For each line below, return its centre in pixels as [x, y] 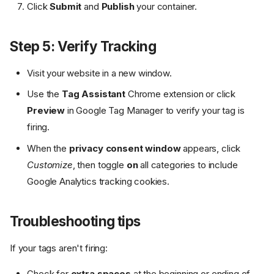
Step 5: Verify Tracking [83, 46]
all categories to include [188, 165]
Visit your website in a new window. [99, 73]
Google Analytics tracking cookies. [98, 181]
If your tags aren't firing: [59, 248]
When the [48, 148]
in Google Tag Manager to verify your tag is [155, 111]
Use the [44, 94]
